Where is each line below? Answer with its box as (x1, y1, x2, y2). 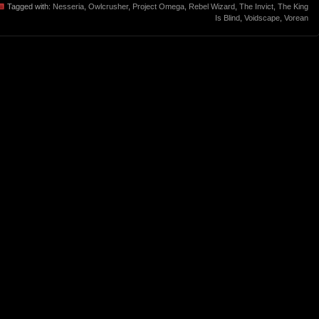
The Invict (239, 2, 273, 11)
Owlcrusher (88, 2, 128, 11)
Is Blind (215, 14, 240, 23)
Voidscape (244, 14, 280, 23)
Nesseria (53, 2, 84, 11)
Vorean (284, 14, 308, 23)
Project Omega (132, 2, 184, 11)
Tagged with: (7, 2, 53, 11)
